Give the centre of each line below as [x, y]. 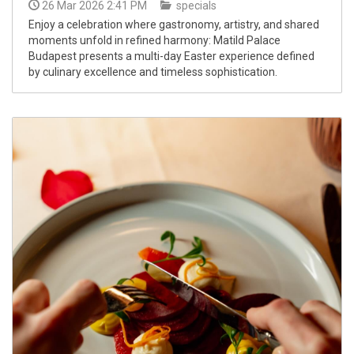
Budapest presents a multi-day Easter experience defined [171, 56]
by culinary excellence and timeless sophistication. [153, 72]
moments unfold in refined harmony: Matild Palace [154, 40]
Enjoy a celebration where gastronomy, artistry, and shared [174, 24]
